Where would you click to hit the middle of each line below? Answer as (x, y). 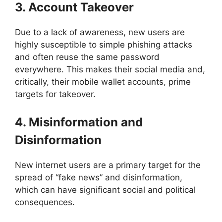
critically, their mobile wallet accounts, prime (103, 82)
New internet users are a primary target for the (108, 165)
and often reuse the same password (87, 57)
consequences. (45, 202)
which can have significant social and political (105, 190)
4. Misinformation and (79, 122)
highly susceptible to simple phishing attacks (104, 45)
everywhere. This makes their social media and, (110, 70)
